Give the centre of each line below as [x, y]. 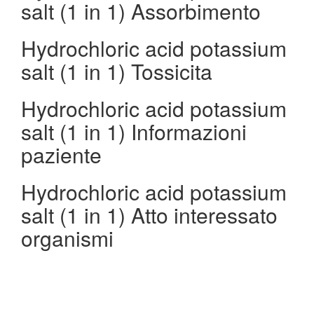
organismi [67, 238]
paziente [61, 155]
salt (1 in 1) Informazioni [134, 131]
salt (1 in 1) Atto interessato [149, 215]
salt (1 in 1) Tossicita [117, 71]
